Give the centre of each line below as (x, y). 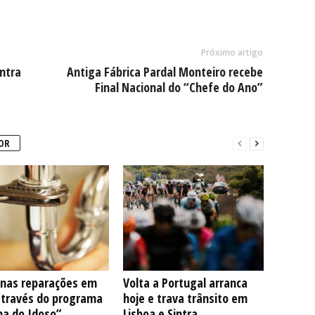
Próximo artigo (232, 52)
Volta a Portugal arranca (185, 283)
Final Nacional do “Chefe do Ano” (179, 87)
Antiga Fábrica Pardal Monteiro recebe (165, 72)
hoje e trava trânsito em (185, 298)
